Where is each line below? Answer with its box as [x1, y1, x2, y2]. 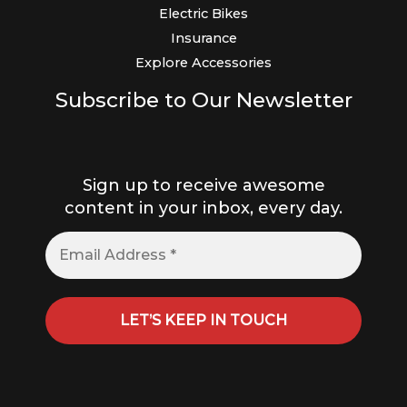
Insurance [170, 29, 237, 46]
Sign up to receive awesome [82, 175, 325, 196]
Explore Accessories [135, 54, 272, 71]
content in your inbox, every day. [65, 198, 342, 219]
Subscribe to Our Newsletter [55, 86, 352, 113]
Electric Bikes [159, 5, 248, 22]
